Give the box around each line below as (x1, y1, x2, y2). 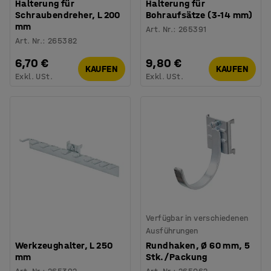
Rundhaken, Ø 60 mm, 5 (146, 239, 250, 251)
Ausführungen (146, 225, 198, 236)
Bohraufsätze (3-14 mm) (146, 8, 253, 21)
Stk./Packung (146, 250, 207, 263)
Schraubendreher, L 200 (15, 8, 120, 21)
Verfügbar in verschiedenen (146, 212, 249, 223)
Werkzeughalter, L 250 (15, 239, 113, 251)
